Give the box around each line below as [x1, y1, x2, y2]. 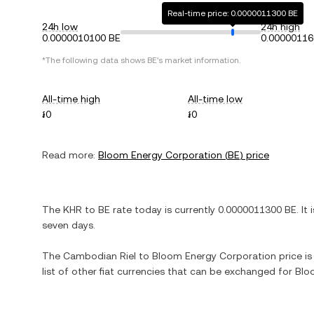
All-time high [42, 93, 100, 104]
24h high [261, 21, 300, 32]
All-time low [188, 93, 243, 104]
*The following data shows [42, 55, 147, 65]
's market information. [157, 55, 240, 65]
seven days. [42, 219, 95, 231]
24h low [42, 21, 78, 32]
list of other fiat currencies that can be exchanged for [42, 266, 295, 277]
